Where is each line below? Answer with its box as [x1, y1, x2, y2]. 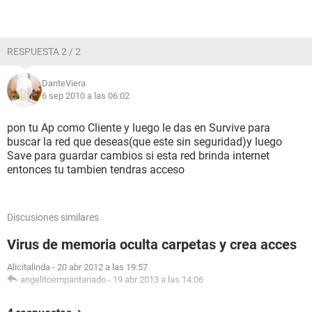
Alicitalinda [7, 262, 50, 272]
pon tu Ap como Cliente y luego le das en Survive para [7, 121, 270, 134]
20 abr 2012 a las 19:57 [57, 262, 148, 272]
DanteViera [42, 78, 86, 88]
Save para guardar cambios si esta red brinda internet [7, 149, 270, 162]
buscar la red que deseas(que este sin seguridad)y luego [7, 135, 282, 148]
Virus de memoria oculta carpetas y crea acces [7, 236, 297, 253]
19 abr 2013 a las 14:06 [113, 274, 203, 285]
